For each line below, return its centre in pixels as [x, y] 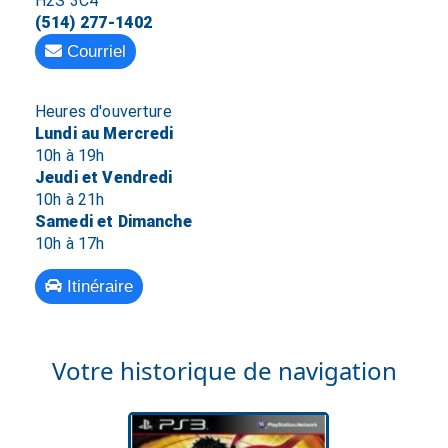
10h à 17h [69, 243]
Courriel [93, 51]
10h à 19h [69, 155]
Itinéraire [97, 287]
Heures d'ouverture [103, 111]
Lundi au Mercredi [104, 133]
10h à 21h [69, 199]
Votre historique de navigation [224, 370]
